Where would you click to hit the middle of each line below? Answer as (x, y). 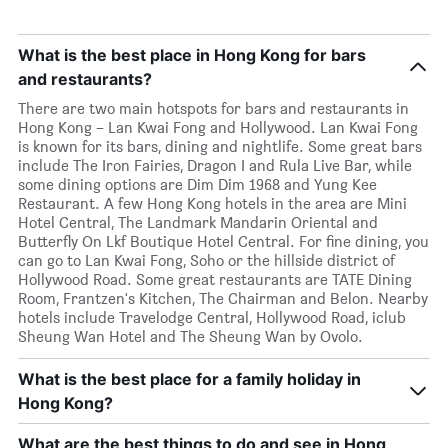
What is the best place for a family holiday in (189, 379)
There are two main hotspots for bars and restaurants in (213, 109)
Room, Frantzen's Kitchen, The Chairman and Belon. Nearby (223, 299)
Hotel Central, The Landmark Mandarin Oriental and (198, 223)
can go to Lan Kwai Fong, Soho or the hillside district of (206, 261)
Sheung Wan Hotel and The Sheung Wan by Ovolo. (190, 337)
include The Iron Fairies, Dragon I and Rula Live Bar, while (215, 166)
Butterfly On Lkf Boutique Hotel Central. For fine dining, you (223, 242)
